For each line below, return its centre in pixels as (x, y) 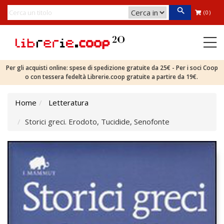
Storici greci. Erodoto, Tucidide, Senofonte (97, 121)
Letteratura (68, 102)
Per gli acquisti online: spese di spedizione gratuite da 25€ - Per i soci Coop (112, 68)
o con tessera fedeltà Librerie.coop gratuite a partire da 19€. (112, 77)
